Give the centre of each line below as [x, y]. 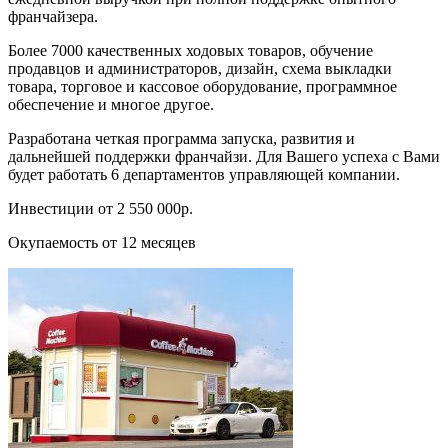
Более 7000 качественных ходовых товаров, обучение [190, 50]
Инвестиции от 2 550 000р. [100, 208]
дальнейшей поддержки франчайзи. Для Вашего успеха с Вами [224, 156]
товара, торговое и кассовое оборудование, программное [202, 86]
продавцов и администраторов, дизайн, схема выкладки [200, 68]
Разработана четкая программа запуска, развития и [181, 138]
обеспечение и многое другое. [111, 104]
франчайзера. [53, 16]
